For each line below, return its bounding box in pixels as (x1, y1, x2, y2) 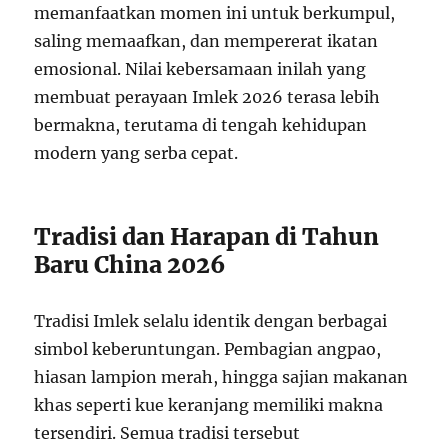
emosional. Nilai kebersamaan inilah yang (34, 59, 367, 80)
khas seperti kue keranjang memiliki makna (34, 395, 384, 416)
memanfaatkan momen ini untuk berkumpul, (34, 3, 396, 24)
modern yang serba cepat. (34, 143, 239, 164)
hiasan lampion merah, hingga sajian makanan (34, 367, 409, 388)
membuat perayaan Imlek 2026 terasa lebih (34, 87, 381, 108)
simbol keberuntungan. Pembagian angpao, (34, 339, 382, 360)
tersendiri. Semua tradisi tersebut (34, 423, 301, 444)
